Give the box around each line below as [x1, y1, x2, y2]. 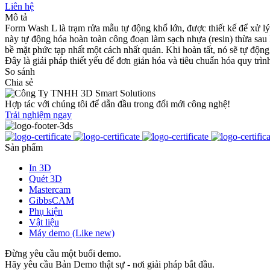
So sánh [5, 66, 35, 77]
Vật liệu [29, 216, 59, 227]
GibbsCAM [29, 195, 74, 206]
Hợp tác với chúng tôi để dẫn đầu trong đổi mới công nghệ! [5, 98, 230, 109]
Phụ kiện [29, 206, 63, 216]
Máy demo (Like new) [29, 227, 115, 238]
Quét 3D [29, 173, 62, 184]
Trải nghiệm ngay [5, 109, 72, 120]
